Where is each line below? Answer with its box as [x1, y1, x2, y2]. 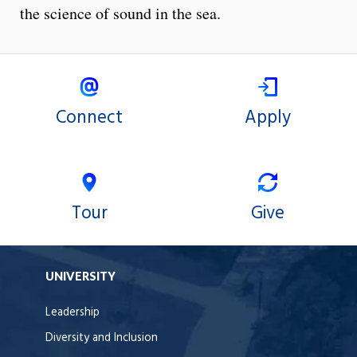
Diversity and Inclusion [45, 329, 158, 348]
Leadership [45, 304, 100, 323]
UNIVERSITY [45, 269, 116, 284]
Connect [56, 104, 123, 133]
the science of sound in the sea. [20, 2, 221, 25]
